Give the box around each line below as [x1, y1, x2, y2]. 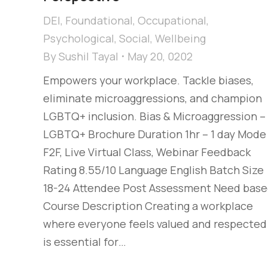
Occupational [138, 13, 206, 28]
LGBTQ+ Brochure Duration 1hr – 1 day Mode [43, 127, 266, 142]
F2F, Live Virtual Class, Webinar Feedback [43, 145, 251, 160]
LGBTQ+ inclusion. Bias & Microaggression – [43, 109, 266, 124]
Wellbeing [155, 31, 206, 46]
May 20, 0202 [127, 49, 193, 64]
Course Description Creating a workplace [43, 199, 253, 214]
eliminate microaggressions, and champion [43, 91, 262, 106]
